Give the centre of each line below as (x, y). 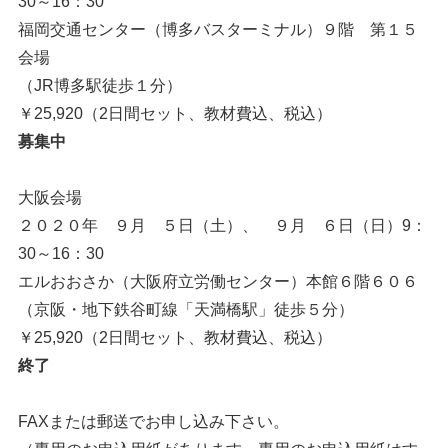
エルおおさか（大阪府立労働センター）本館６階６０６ (217, 281)
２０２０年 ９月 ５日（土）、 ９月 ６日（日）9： (222, 225)
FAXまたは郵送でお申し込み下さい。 (153, 421)
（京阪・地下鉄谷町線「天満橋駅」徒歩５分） (185, 309)
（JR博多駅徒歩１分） (99, 85)
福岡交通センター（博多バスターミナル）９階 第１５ (217, 29)
